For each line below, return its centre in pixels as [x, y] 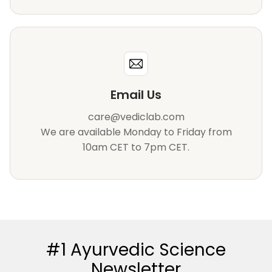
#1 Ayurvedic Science [136, 250]
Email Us [136, 94]
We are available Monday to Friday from [136, 132]
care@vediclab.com [136, 117]
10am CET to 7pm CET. [136, 147]
